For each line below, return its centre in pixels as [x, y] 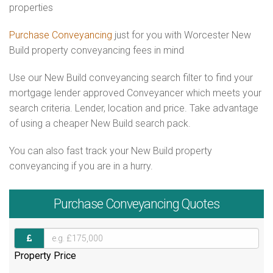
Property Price [45, 255]
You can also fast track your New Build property [111, 151]
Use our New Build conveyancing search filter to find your [131, 78]
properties [31, 8]
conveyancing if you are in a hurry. [81, 166]
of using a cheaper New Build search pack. [100, 123]
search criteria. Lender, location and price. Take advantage [134, 108]
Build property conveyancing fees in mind [97, 50]
